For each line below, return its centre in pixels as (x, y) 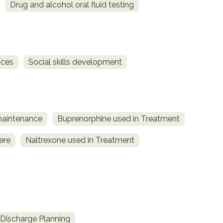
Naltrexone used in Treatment (80, 140)
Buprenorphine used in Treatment (118, 119)
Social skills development (75, 62)
